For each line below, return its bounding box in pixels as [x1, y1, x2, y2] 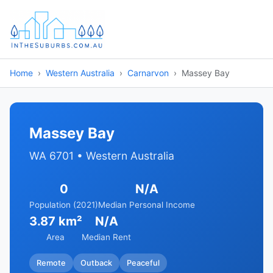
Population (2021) [29, 200, 98, 210]
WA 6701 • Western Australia [29, 149, 174, 162]
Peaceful [127, 258, 160, 268]
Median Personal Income [98, 200, 195, 210]
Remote [37, 258, 66, 268]
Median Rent [82, 232, 131, 242]
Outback [80, 258, 112, 268]
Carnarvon [127, 68, 169, 78]
